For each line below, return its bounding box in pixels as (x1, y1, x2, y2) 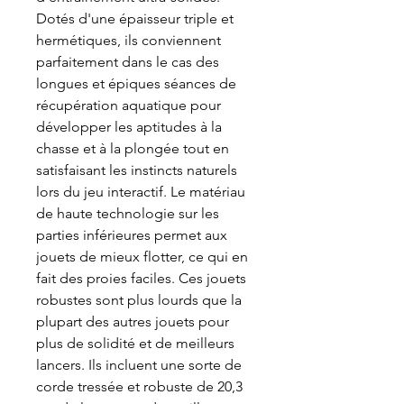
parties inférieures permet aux (36, 226, 227, 244)
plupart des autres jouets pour (36, 313, 229, 331)
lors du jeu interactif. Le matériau (36, 183, 245, 201)
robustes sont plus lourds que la (36, 291, 242, 309)
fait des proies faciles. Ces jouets (36, 270, 246, 288)
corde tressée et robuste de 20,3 (36, 378, 243, 396)
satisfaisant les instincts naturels (36, 161, 237, 179)
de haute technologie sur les (36, 205, 219, 223)
